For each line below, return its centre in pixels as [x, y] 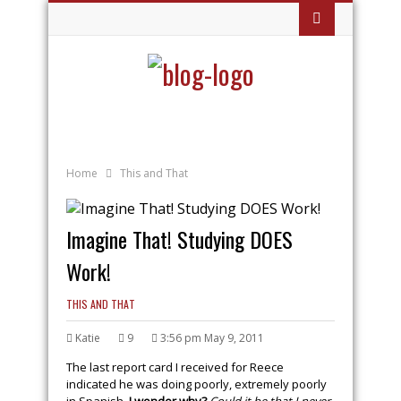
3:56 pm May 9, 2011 [212, 338]
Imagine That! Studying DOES [179, 239]
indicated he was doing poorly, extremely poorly [196, 384]
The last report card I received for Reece [175, 367]
